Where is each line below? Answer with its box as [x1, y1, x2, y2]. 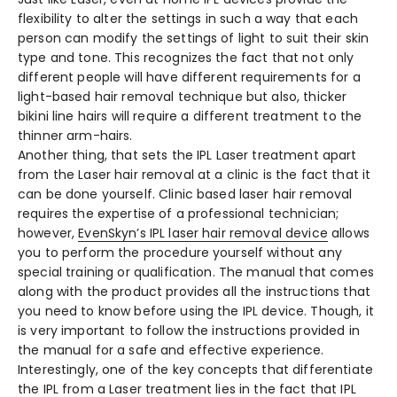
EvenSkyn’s [78, 224, 150, 243]
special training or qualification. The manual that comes [18, 263, 374, 282]
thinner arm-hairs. [18, 127, 136, 145]
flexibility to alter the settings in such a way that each [18, 10, 358, 28]
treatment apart [248, 146, 357, 165]
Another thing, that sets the [18, 146, 198, 165]
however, [18, 224, 79, 243]
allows [327, 224, 370, 243]
